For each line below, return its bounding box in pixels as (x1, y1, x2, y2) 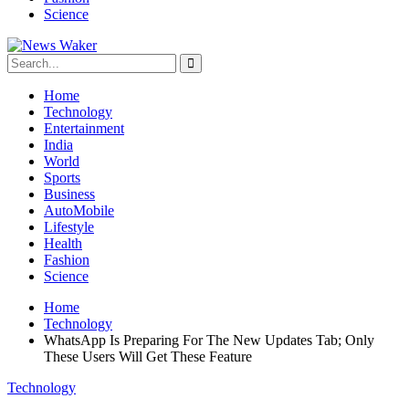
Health (44, 236, 82, 251)
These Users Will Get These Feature (44, 349, 252, 364)
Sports (44, 170, 80, 185)
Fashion (44, 252, 89, 267)
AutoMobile (44, 203, 114, 218)
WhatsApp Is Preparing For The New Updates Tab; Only (44, 332, 374, 348)
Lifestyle (44, 219, 94, 235)
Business (44, 186, 95, 202)
